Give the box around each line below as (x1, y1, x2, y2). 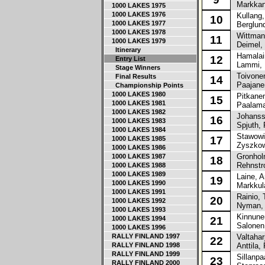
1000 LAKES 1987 (105, 153, 166, 160)
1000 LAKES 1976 (105, 11, 166, 18)
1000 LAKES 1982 (105, 108, 166, 115)
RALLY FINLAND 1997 (105, 232, 180, 240)
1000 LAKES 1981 (105, 99, 166, 106)
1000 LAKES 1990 (105, 179, 166, 186)
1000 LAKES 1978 (105, 28, 166, 35)
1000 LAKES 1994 (105, 215, 166, 222)
